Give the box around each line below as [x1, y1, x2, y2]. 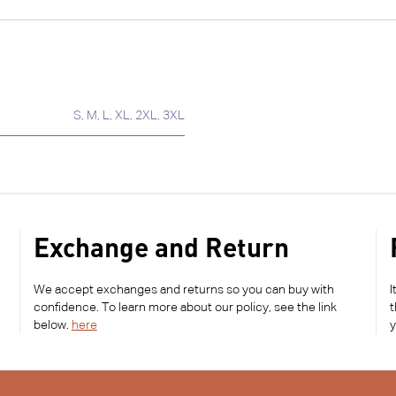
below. [33, 319, 72, 332]
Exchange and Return [33, 231, 289, 263]
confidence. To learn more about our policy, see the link [33, 301, 337, 315]
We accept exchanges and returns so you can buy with [33, 284, 334, 297]
